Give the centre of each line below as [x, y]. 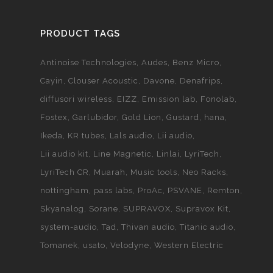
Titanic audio [206, 227]
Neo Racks [204, 172]
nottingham [64, 190]
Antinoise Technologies [88, 62]
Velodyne [129, 245]
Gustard [183, 117]
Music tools [154, 172]
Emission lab [168, 99]
